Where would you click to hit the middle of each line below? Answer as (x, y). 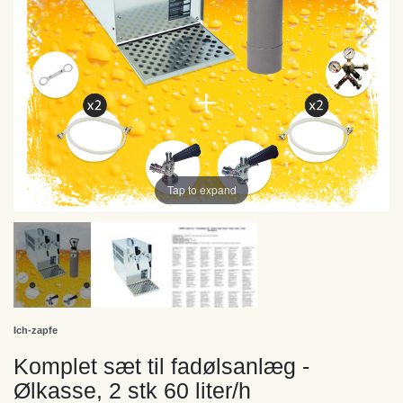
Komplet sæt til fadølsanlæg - (161, 366)
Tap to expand (201, 190)
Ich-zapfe (36, 330)
